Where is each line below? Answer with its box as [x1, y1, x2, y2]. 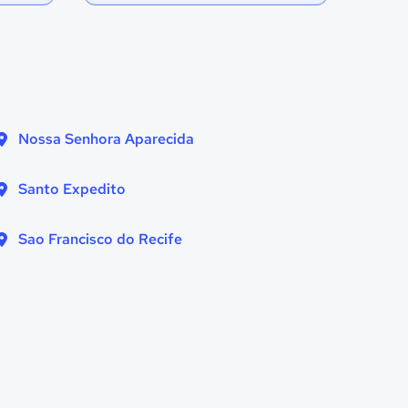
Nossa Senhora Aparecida [18, 129, 194, 148]
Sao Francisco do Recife [18, 229, 182, 249]
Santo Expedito [18, 179, 126, 199]
